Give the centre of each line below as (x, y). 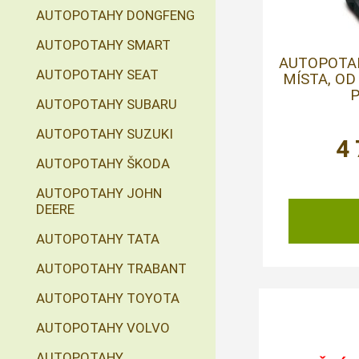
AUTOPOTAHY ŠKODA (103, 163)
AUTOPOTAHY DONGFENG (115, 15)
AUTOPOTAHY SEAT (97, 75)
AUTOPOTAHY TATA (98, 239)
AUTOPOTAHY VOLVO (103, 328)
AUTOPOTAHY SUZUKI (105, 134)
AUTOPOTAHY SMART (103, 45)
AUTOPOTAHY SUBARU (107, 104)
